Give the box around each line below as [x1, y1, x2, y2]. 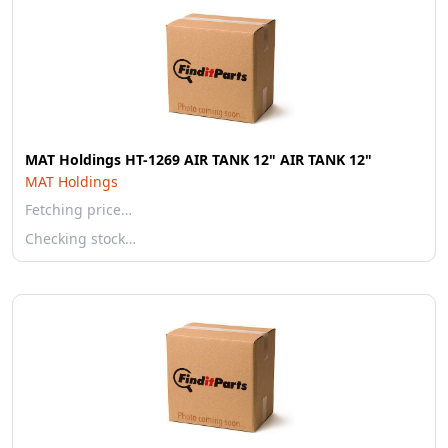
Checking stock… [25, 229, 136, 248]
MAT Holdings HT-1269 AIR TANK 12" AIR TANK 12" [25, 150, 372, 169]
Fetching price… [25, 200, 132, 219]
